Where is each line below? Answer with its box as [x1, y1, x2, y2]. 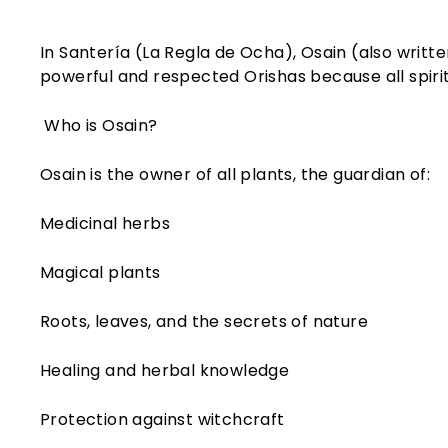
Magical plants [40, 261, 161, 284]
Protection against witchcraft [40, 408, 285, 431]
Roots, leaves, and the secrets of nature [40, 310, 368, 333]
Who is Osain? [40, 114, 158, 137]
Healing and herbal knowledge [40, 359, 290, 382]
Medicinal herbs [40, 212, 170, 235]
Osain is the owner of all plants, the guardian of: [40, 163, 430, 186]
